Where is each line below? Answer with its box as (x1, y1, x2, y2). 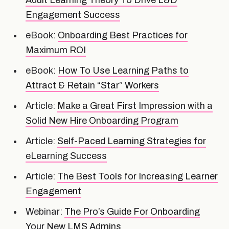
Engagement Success (26, 9, 120, 20)
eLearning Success (26, 150, 107, 161)
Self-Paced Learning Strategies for (57, 135, 206, 146)
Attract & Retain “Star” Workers (26, 80, 159, 90)
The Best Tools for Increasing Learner (57, 171, 218, 181)
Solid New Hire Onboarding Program (26, 115, 178, 126)
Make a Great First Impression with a (57, 100, 213, 111)
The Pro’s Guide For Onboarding (64, 206, 200, 217)
